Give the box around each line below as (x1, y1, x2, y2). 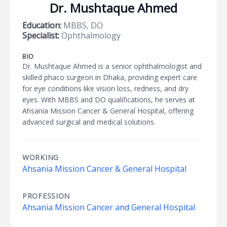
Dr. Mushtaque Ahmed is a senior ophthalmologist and (22, 61, 202, 71)
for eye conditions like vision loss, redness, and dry (22, 84, 188, 93)
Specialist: (22, 30, 59, 41)
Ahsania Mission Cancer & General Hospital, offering (22, 106, 194, 116)
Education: (22, 20, 61, 31)
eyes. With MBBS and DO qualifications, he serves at (22, 95, 195, 104)
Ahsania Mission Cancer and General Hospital (22, 202, 195, 213)
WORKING (22, 153, 59, 162)
